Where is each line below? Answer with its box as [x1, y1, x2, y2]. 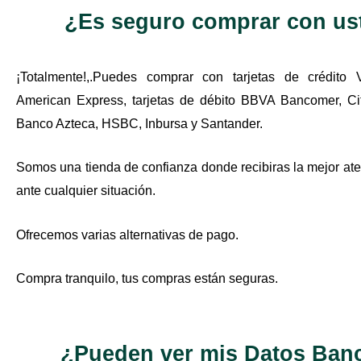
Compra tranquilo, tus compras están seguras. [16, 272, 278, 286]
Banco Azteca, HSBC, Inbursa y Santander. [16, 116, 263, 131]
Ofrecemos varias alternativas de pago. [16, 227, 242, 242]
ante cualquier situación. [16, 184, 159, 198]
